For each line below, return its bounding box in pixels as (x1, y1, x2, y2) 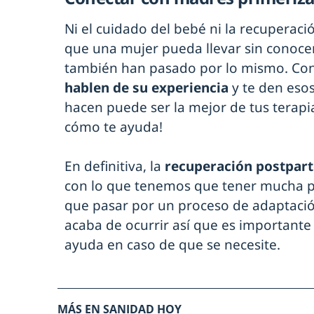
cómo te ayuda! (64, 118, 163, 137)
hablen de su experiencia (64, 78, 232, 97)
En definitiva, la (64, 157, 165, 176)
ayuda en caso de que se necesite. (64, 235, 280, 254)
